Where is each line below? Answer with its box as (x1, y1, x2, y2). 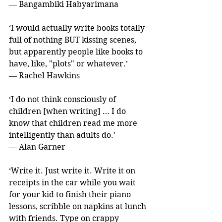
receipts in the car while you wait (9, 177, 138, 187)
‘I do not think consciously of (9, 94, 118, 104)
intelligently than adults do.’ (9, 130, 117, 140)
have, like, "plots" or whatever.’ (9, 58, 130, 68)
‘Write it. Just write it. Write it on (9, 166, 137, 175)
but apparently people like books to (9, 47, 145, 56)
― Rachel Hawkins (9, 70, 80, 80)
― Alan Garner (9, 142, 65, 152)
